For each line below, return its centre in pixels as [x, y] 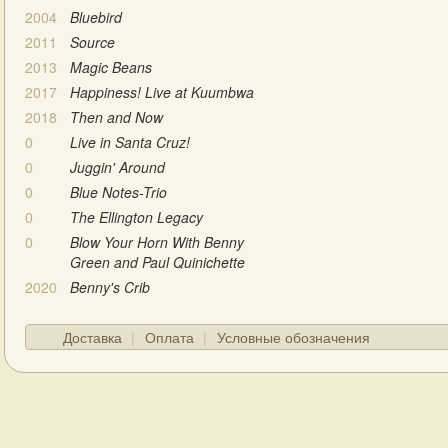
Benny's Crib [110, 286]
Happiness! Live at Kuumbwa [162, 91]
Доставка [92, 336]
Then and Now [116, 116]
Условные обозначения [293, 336]
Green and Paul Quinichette [157, 261]
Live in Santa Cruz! [130, 141]
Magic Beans [111, 66]
